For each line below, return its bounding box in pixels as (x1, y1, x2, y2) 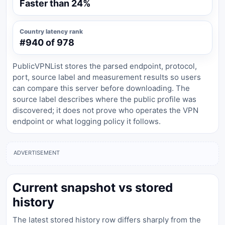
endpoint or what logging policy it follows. (13, 117, 161, 126)
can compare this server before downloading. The (13, 83, 190, 93)
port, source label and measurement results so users (13, 72, 201, 82)
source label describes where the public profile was (13, 94, 196, 104)
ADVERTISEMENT (14, 149, 60, 156)
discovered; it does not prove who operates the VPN (13, 105, 198, 115)
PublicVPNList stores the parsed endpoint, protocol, (13, 61, 197, 71)
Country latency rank (20, 28, 83, 35)
